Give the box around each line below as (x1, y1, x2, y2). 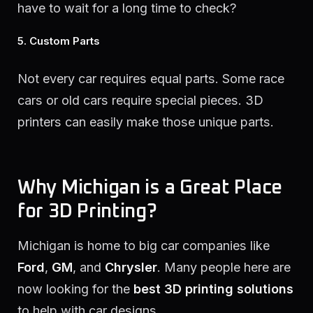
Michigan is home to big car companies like (17, 238, 270, 254)
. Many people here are (157, 260, 291, 275)
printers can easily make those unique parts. (17, 114, 274, 129)
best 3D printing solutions (133, 282, 293, 297)
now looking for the (17, 282, 133, 297)
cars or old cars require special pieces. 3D (17, 92, 263, 108)
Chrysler (105, 260, 157, 275)
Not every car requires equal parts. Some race (17, 71, 284, 86)
